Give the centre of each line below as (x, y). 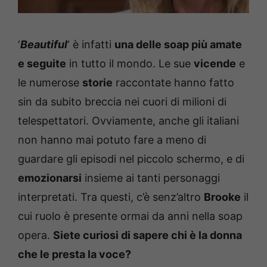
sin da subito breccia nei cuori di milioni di (122, 101)
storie (97, 82)
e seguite (42, 63)
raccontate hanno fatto (173, 82)
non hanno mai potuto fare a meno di (112, 139)
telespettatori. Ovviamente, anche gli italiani (128, 120)
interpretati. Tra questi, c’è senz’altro (111, 197)
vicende (215, 63)
